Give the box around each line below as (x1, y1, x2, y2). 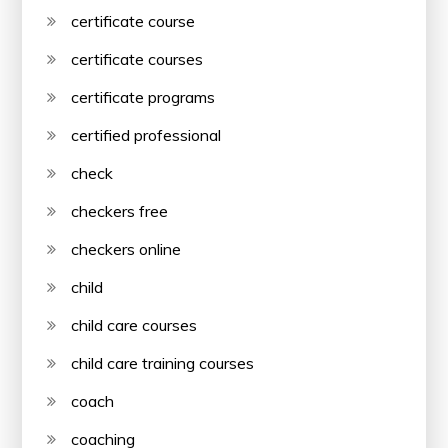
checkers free (71, 200, 169, 221)
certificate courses (71, 48, 204, 69)
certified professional (71, 124, 222, 145)
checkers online (71, 238, 182, 259)
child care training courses (71, 352, 255, 373)
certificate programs (71, 86, 216, 107)
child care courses (71, 314, 198, 335)
